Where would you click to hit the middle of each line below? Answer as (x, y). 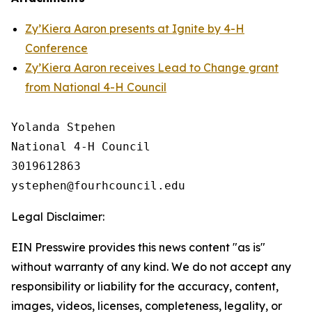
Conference (56, 48)
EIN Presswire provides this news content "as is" (138, 247)
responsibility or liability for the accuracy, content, (145, 286)
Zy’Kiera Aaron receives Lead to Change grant (152, 68)
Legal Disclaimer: (58, 217)
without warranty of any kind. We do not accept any (151, 267)
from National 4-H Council (96, 87)
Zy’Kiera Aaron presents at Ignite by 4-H (135, 29)
